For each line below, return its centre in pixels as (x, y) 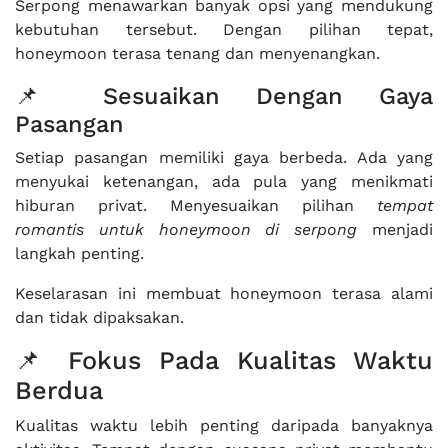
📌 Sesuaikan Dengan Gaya (224, 96)
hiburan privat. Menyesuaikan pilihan (196, 205)
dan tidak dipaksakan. (99, 317)
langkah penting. (79, 253)
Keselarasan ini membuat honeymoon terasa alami (224, 293)
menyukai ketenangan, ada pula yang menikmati (224, 181)
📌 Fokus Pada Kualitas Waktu (224, 360)
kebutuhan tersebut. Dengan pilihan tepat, (224, 29)
